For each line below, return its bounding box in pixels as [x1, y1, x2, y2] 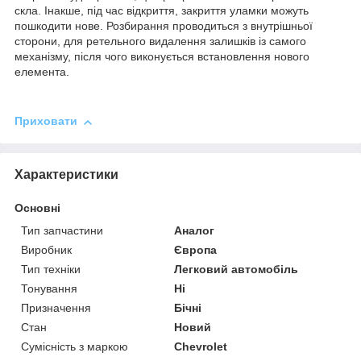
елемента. [15, 65, 69, 79]
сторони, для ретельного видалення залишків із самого [15, 35, 306, 48]
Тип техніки [21, 262, 81, 276]
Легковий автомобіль [174, 262, 299, 276]
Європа [174, 243, 218, 256]
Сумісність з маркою [21, 339, 128, 353]
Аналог [174, 223, 215, 237]
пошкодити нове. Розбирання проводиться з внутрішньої [15, 19, 313, 33]
